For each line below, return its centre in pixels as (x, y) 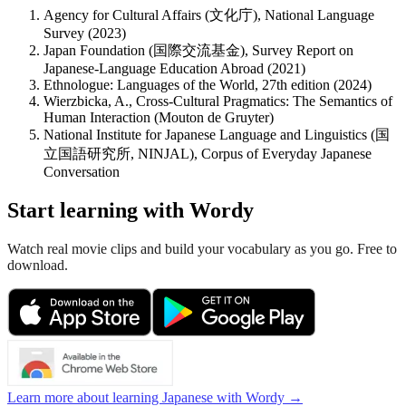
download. (38, 266)
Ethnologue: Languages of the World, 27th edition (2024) (208, 85)
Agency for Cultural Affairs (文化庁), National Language (209, 15)
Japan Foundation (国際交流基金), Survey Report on (198, 51)
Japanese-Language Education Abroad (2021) (174, 69)
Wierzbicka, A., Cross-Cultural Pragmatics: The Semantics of (218, 101)
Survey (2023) (85, 34)
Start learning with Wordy (130, 211)
